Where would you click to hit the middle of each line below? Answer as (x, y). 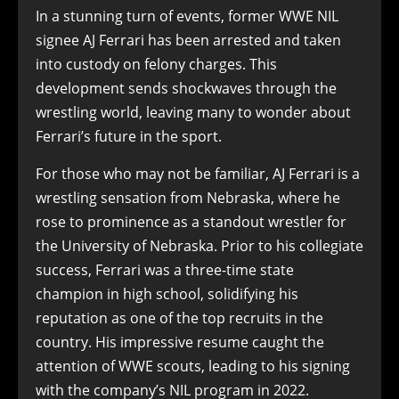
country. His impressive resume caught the (180, 342)
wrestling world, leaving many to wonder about (193, 112)
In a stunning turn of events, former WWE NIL (187, 16)
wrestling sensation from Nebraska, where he (188, 198)
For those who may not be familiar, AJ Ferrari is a (198, 174)
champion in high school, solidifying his (167, 294)
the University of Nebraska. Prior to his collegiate (199, 246)
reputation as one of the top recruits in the (179, 318)
